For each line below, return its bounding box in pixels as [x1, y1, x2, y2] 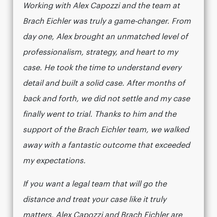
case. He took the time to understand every [23, 64, 181, 72]
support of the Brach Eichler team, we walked [23, 126, 189, 134]
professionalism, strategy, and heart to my [23, 48, 178, 57]
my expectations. [23, 157, 86, 165]
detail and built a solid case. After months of [23, 79, 185, 88]
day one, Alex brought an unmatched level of [23, 33, 188, 41]
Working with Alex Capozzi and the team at [23, 2, 180, 10]
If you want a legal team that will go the [23, 180, 167, 188]
